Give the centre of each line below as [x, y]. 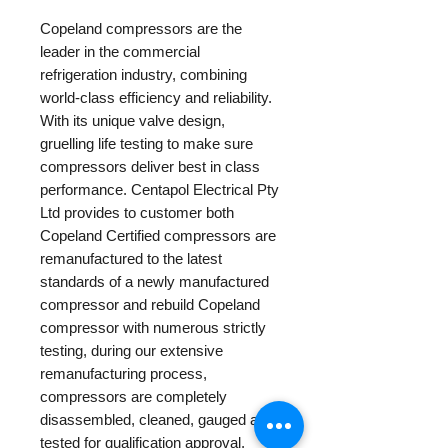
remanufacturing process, [123, 373]
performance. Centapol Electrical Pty [159, 189]
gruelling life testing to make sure [146, 143]
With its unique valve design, [132, 120]
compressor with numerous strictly [153, 327]
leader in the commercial [120, 51]
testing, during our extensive [131, 350]
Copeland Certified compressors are [158, 235]
